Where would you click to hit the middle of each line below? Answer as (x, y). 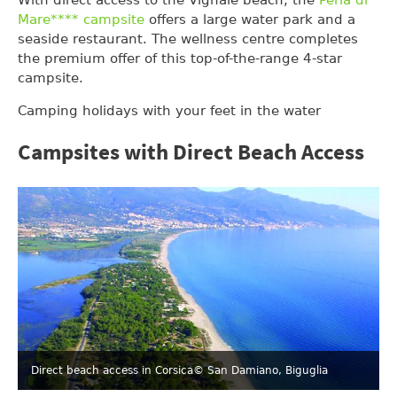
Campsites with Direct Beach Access (191, 154)
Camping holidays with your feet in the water (169, 110)
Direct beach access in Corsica (112, 371)
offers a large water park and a (250, 19)
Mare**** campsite (81, 19)
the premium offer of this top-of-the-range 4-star (180, 58)
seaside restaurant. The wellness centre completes (188, 39)
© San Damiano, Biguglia (261, 371)
